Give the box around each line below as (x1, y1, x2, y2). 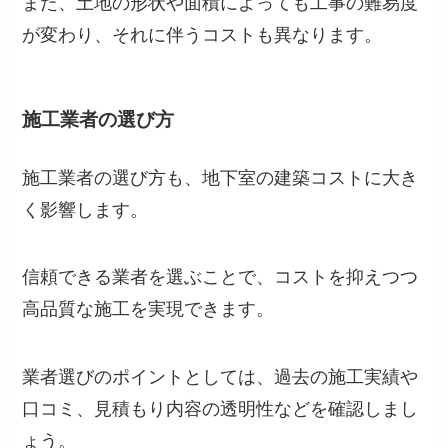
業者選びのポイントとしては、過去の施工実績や (22, 367, 419, 388)
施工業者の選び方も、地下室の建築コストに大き (22, 167, 419, 188)
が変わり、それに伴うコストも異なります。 (22, 24, 383, 45)
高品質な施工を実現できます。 (22, 299, 275, 320)
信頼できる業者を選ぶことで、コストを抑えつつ (22, 267, 419, 288)
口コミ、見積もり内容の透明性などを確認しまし (22, 399, 419, 420)
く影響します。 (22, 199, 149, 220)
